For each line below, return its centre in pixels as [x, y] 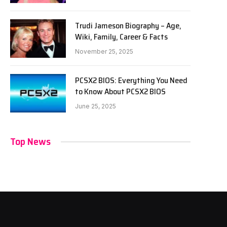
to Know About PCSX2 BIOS [120, 91]
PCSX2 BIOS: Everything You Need [131, 80]
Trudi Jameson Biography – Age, [128, 26]
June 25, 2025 [96, 106]
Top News [30, 141]
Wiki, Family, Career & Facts [121, 37]
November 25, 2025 [104, 51]
